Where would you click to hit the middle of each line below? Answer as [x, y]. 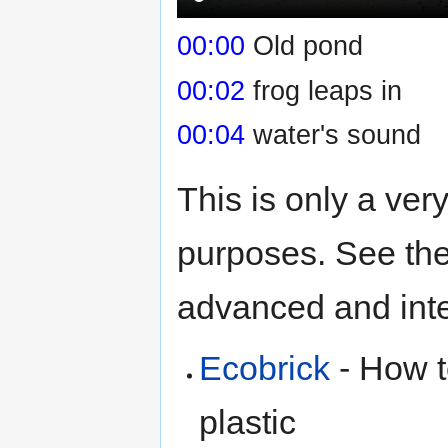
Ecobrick [265, 367]
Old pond [308, 46]
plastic [248, 421]
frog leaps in [327, 90]
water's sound [337, 135]
